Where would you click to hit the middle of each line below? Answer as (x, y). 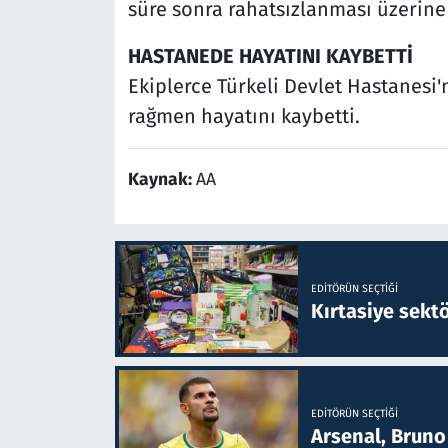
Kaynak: (161, 180)
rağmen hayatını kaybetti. (243, 116)
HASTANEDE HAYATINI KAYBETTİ (270, 56)
